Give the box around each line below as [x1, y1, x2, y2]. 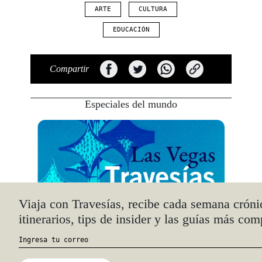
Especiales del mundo [85, 98, 177, 111]
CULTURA [139, 5, 168, 13]
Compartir [50, 64, 89, 74]
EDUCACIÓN [112, 26, 150, 34]
